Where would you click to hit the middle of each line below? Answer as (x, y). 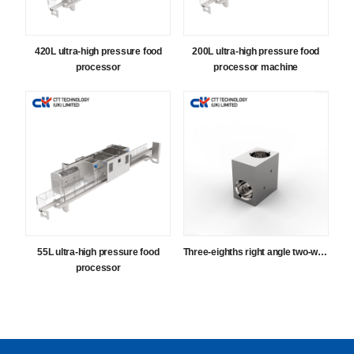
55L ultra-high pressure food (98, 252)
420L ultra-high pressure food (98, 52)
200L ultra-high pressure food (256, 52)
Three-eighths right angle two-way (323, 252)
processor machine (256, 68)
